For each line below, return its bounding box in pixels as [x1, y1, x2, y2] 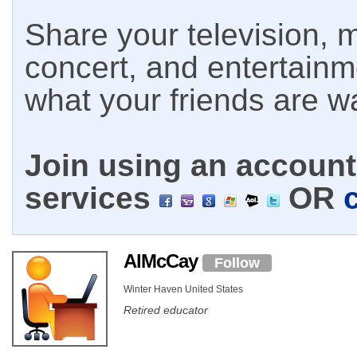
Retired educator [124, 303, 208, 316]
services [25, 181, 159, 215]
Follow [214, 254, 260, 271]
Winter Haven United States [124, 283, 243, 295]
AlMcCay [124, 250, 202, 272]
